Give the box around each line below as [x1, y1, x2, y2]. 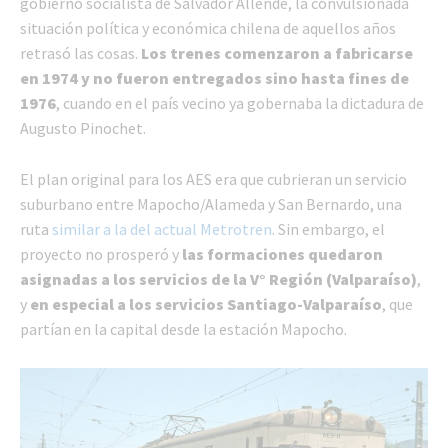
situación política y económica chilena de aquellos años [20, 17, 396, 38]
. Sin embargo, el [272, 218, 385, 239]
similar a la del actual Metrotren [52, 218, 272, 239]
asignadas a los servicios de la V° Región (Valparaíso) [20, 268, 417, 289]
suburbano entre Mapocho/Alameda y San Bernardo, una [20, 193, 402, 214]
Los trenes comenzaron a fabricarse [141, 42, 413, 63]
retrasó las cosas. [20, 42, 141, 63]
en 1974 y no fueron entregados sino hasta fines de [20, 67, 409, 88]
